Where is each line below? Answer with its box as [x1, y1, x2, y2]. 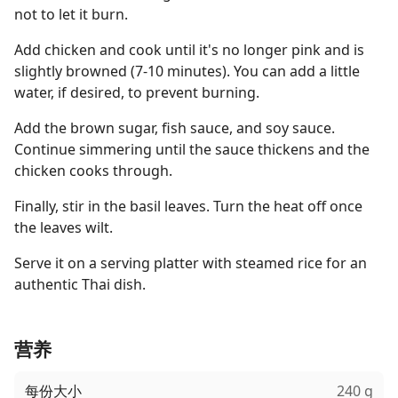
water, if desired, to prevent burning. [14, 83, 259, 102]
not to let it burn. [14, 4, 128, 24]
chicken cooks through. [14, 161, 172, 180]
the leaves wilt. [14, 218, 113, 237]
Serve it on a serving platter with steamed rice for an [14, 253, 367, 273]
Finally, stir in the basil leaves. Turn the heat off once [14, 196, 362, 216]
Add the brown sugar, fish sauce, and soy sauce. [14, 118, 335, 138]
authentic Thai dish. [14, 275, 146, 294]
